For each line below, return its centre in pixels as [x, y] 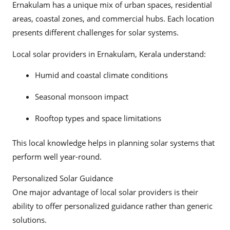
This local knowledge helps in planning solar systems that [113, 143]
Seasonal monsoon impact [81, 97]
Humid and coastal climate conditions [101, 75]
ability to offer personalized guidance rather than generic [112, 206]
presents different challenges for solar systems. [95, 33]
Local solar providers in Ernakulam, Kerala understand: [109, 54]
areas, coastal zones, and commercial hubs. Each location [113, 19]
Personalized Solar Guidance [64, 178]
